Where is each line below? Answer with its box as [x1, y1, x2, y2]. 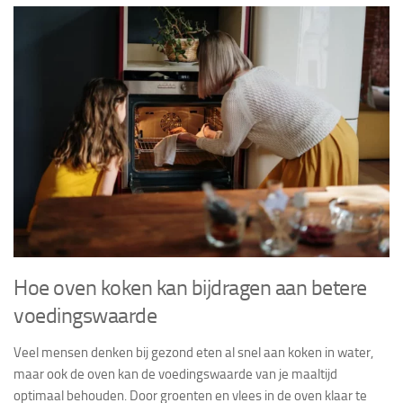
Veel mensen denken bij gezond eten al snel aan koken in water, [13, 344, 373, 361]
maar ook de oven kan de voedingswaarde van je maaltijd [13, 365, 337, 382]
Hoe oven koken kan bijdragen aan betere [13, 273, 367, 300]
